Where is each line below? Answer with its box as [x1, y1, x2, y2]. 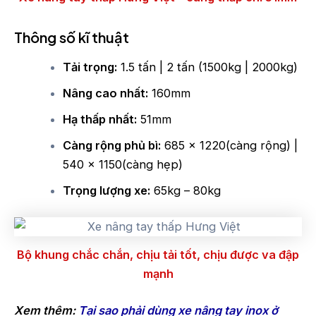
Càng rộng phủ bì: [63, 138, 162, 152]
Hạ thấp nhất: [63, 111, 138, 126]
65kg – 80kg [150, 183, 221, 197]
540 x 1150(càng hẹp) [63, 157, 183, 171]
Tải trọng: [63, 59, 118, 74]
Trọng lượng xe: [63, 183, 151, 197]
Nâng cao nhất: [63, 85, 149, 100]
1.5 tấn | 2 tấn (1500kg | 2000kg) [117, 59, 298, 74]
